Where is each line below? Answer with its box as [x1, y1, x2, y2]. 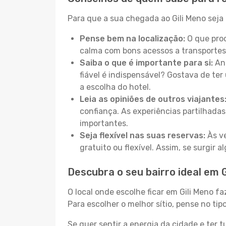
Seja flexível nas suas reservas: [80, 131, 205, 140]
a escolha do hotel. [80, 82, 151, 92]
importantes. [80, 119, 128, 128]
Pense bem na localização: [80, 34, 185, 43]
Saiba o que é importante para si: [80, 58, 213, 68]
